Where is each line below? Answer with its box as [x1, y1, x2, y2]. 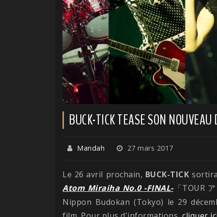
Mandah [77, 143, 105, 153]
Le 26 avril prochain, [62, 169, 143, 180]
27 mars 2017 [125, 143, 173, 153]
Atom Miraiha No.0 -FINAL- [62, 182, 173, 193]
